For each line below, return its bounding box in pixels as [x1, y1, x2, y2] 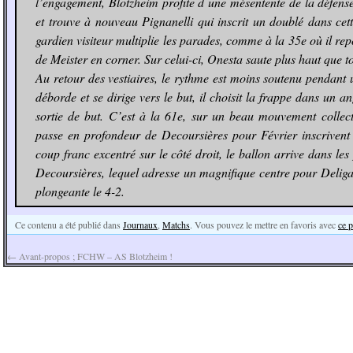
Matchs [162, 218, 190, 231]
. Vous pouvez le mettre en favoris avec [190, 218, 338, 231]
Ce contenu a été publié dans [15, 218, 123, 231]
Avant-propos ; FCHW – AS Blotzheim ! [17, 250, 173, 262]
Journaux [123, 218, 158, 231]
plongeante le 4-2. [35, 183, 124, 199]
